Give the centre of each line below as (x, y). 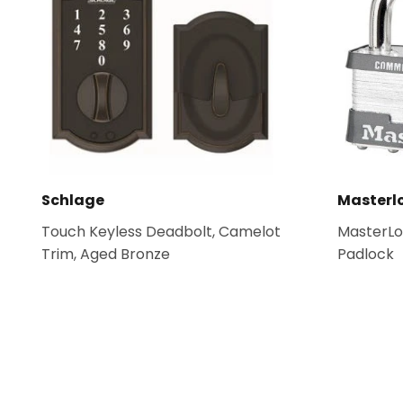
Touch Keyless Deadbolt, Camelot (161, 232)
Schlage (73, 200)
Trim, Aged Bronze (106, 254)
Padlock (365, 254)
